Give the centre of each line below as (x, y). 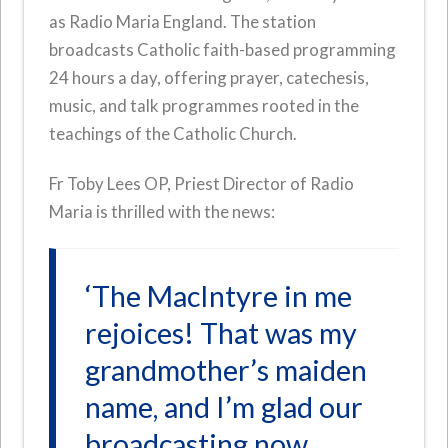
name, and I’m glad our (224, 406)
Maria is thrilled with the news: (162, 212)
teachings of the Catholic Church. (173, 134)
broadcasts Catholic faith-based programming (223, 50)
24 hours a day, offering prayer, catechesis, (209, 78)
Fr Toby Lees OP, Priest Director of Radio (202, 184)
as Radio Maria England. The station (183, 22)
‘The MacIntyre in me (219, 295)
